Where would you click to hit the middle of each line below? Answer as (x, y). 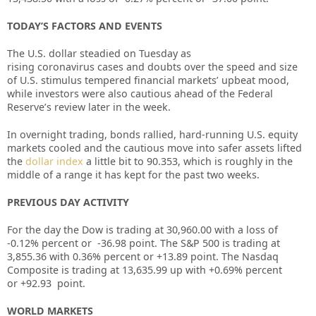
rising (21, 66)
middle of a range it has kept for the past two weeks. (133, 174)
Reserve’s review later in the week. (89, 107)
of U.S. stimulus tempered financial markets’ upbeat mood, (148, 80)
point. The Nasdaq (235, 256)
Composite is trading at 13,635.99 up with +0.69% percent (145, 269)
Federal (255, 93)
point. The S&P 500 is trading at (205, 243)
